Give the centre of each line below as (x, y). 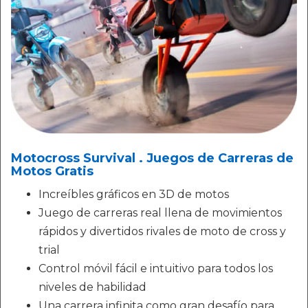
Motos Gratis (52, 171)
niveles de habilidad (92, 287)
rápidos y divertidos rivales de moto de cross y (162, 231)
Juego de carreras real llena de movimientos (160, 213)
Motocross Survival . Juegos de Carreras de (152, 158)
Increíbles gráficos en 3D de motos (134, 194)
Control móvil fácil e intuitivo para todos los (156, 268)
